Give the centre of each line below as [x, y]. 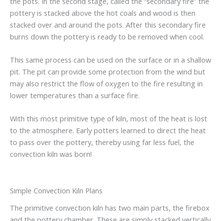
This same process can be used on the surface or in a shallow [110, 60]
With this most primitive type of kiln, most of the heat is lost [109, 119]
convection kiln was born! [51, 154]
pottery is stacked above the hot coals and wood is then [103, 13]
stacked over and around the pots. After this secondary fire [108, 24]
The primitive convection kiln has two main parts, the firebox [110, 207]
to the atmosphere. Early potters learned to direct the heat [108, 130]
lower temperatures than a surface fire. [75, 95]
